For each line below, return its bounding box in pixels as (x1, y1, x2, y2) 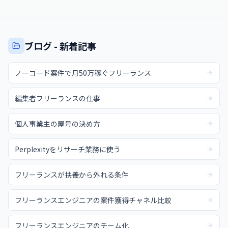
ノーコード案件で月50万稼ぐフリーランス (15, 68, 151, 78)
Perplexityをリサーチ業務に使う (15, 144, 121, 154)
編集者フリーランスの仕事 (15, 93, 100, 103)
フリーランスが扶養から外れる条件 (15, 169, 129, 180)
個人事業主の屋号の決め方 (15, 119, 100, 129)
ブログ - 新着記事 (24, 39, 96, 52)
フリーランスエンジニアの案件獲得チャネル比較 (15, 195, 172, 205)
